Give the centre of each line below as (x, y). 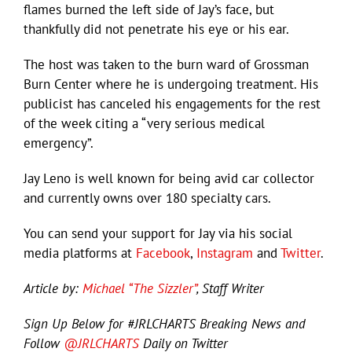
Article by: (53, 288)
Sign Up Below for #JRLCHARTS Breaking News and (165, 323)
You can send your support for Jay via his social (158, 233)
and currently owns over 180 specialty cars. (147, 198)
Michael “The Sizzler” (139, 288)
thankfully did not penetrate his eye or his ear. (156, 29)
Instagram (225, 253)
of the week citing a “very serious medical (144, 123)
